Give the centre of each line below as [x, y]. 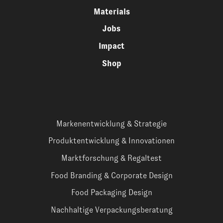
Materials [111, 11]
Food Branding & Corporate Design [111, 175]
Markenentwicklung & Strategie [111, 123]
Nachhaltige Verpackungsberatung [111, 210]
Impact [111, 46]
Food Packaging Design [111, 193]
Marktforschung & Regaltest [111, 158]
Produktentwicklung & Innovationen [111, 141]
